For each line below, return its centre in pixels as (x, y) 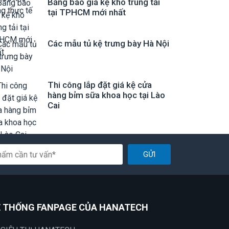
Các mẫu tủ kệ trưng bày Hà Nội (108, 43)
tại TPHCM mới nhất (87, 12)
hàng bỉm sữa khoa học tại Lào (106, 95)
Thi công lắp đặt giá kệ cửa (100, 85)
